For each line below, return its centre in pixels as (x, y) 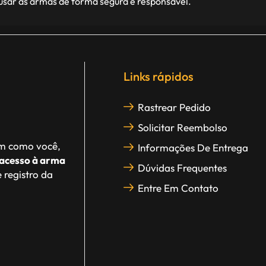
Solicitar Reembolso (183, 128)
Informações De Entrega (193, 148)
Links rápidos (159, 77)
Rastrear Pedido (175, 107)
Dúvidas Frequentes (183, 168)
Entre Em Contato (178, 188)
